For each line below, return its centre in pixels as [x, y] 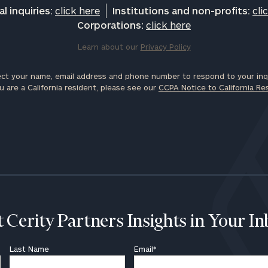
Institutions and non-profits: [182, 11]
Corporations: [112, 25]
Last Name [30, 249]
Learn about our [109, 47]
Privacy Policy [165, 47]
